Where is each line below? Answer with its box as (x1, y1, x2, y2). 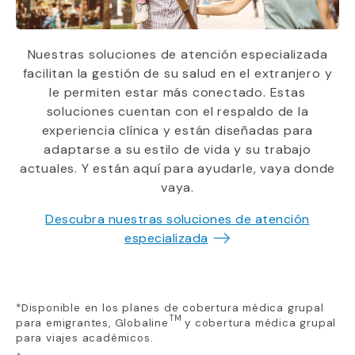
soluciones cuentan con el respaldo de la (46, 103, 309, 120)
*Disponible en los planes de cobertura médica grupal (16, 301, 324, 315)
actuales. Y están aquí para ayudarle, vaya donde (19, 160, 336, 177)
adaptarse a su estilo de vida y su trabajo (44, 141, 311, 158)
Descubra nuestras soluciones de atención (45, 211, 310, 228)
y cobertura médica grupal (181, 316, 337, 330)
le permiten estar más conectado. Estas (49, 84, 306, 101)
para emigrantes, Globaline (16, 316, 169, 330)
